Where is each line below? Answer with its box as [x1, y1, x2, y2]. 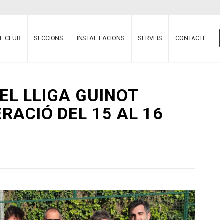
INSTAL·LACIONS [77, 34, 125, 42]
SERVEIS [138, 34, 163, 42]
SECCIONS [34, 34, 64, 42]
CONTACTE [175, 34, 207, 42]
